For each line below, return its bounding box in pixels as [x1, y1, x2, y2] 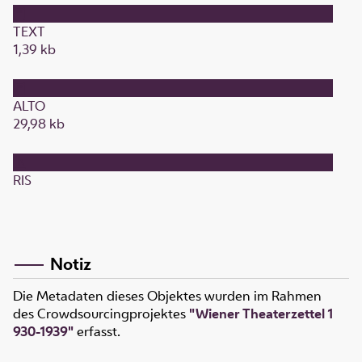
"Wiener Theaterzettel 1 [189, 304, 333, 322]
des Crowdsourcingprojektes [13, 304, 189, 322]
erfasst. [74, 322, 120, 340]
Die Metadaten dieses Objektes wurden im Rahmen [13, 286, 322, 305]
